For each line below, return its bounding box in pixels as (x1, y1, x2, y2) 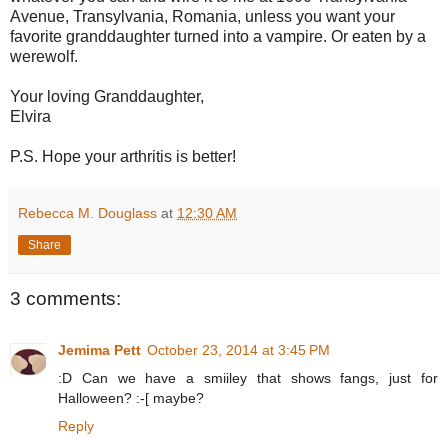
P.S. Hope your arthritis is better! (10, 147, 236, 165)
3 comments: (10, 287, 121, 309)
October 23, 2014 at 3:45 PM (147, 342, 330, 359)
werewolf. (10, 47, 78, 65)
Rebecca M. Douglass (18, 204, 157, 221)
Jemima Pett (58, 342, 141, 359)
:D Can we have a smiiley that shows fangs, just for (58, 370, 438, 387)
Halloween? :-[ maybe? (58, 390, 204, 407)
